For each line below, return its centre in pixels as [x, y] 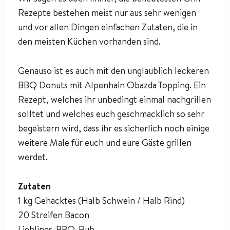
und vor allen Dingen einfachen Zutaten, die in [108, 27]
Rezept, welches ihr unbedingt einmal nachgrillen [114, 99]
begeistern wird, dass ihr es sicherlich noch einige [114, 128]
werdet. [33, 157]
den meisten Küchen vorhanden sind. [89, 42]
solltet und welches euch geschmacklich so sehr [111, 113]
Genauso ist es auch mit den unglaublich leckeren [113, 70]
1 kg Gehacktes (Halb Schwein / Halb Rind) [101, 200]
